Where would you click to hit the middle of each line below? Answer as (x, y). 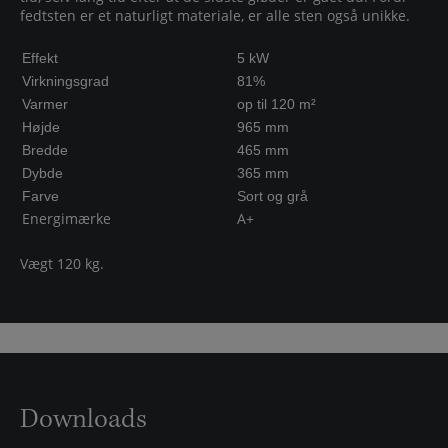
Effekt (40, 58)
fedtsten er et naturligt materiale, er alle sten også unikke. (215, 15)
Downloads (83, 419)
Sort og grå (272, 196)
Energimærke (66, 218)
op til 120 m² (276, 104)
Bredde (45, 150)
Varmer (45, 104)
